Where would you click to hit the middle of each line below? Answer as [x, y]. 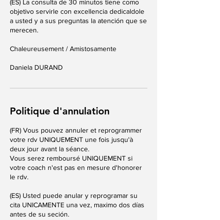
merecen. [24, 30]
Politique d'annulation [60, 111]
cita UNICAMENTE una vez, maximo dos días [77, 205]
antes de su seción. [40, 214]
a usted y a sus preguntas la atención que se [78, 21]
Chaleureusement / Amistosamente [63, 49]
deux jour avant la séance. [50, 149]
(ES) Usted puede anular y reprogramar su [74, 195]
